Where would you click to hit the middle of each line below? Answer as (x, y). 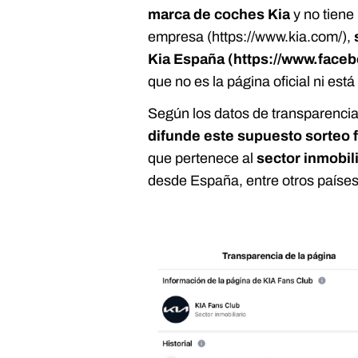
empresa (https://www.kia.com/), (251, 36)
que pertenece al (203, 158)
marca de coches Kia (219, 14)
